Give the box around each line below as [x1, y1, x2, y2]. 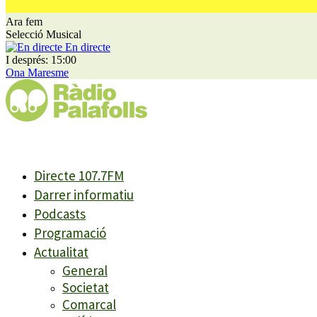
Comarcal [62, 295, 116, 313]
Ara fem [6, 16, 42, 28]
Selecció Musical [6, 28, 81, 40]
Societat [62, 278, 109, 296]
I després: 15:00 [6, 54, 76, 66]
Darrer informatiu [34, 185, 134, 203]
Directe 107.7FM [34, 166, 124, 184]
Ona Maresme [6, 67, 69, 79]
